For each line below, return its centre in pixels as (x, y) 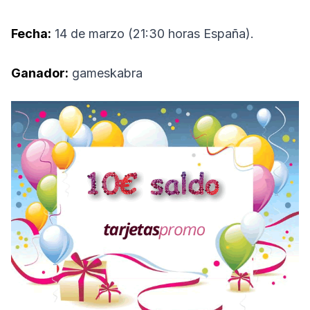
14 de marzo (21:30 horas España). (153, 33)
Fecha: (31, 33)
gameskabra (106, 73)
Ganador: (40, 73)
